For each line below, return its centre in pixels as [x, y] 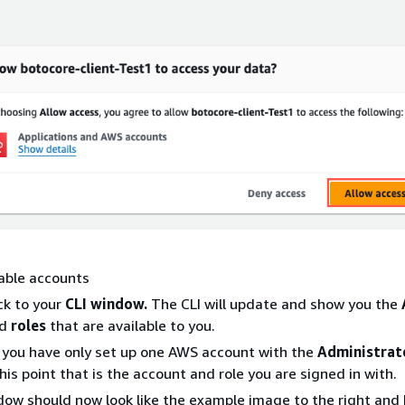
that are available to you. [131, 325]
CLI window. [106, 303]
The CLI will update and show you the [274, 303]
